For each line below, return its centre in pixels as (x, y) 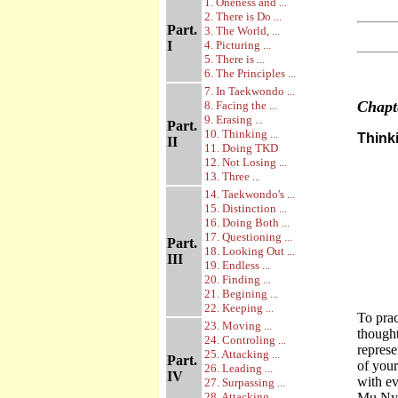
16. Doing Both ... (247, 223)
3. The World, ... (242, 31)
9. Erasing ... (234, 119)
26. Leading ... (239, 368)
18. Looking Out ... (250, 251)
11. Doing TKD (241, 148)
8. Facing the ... (241, 105)
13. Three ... (232, 176)
